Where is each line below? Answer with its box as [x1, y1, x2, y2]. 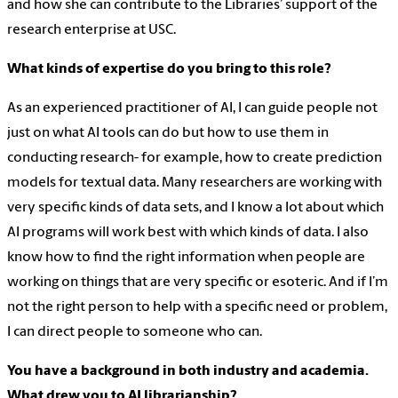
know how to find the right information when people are [7, 251, 365, 266]
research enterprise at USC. [7, 23, 176, 38]
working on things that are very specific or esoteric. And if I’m [7, 275, 388, 291]
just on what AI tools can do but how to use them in [7, 126, 329, 141]
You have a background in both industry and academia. [7, 364, 369, 379]
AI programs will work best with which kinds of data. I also [7, 226, 369, 241]
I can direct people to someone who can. [7, 325, 262, 340]
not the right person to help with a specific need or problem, [7, 300, 387, 315]
